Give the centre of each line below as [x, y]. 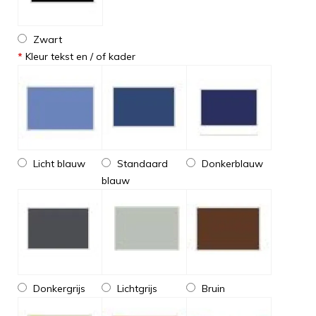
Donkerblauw [231, 164]
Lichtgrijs [136, 288]
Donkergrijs [58, 288]
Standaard [141, 164]
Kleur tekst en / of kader [79, 57]
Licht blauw [58, 164]
